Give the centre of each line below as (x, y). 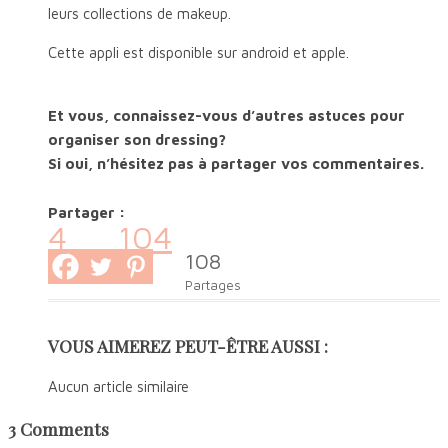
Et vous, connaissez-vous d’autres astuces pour (226, 115)
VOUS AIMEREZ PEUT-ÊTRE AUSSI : (188, 345)
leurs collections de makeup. (139, 13)
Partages (213, 284)
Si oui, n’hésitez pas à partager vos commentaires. (236, 163)
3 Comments (58, 428)
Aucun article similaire (118, 387)
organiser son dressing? (137, 139)
